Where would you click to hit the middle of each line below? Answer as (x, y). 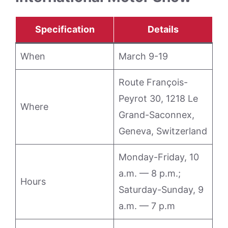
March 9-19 (143, 56)
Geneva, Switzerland (163, 131)
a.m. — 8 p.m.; (150, 173)
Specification (65, 29)
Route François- (153, 82)
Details (163, 29)
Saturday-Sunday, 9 (161, 190)
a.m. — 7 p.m (147, 206)
